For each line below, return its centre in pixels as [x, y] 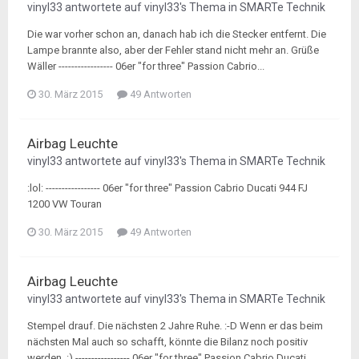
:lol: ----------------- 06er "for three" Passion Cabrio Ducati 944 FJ [167, 188]
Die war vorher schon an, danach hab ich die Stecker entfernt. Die [177, 34]
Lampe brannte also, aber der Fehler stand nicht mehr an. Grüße [173, 50]
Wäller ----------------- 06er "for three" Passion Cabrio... [146, 66]
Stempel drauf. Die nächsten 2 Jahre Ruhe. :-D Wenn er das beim [175, 326]
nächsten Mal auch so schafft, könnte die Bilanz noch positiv [167, 342]
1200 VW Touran [65, 204]
